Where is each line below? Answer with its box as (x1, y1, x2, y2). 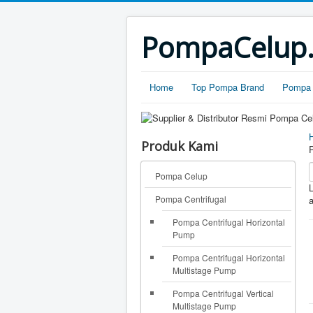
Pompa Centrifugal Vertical (173, 286, 274, 299)
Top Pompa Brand (191, 80, 264, 94)
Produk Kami (141, 137, 218, 154)
